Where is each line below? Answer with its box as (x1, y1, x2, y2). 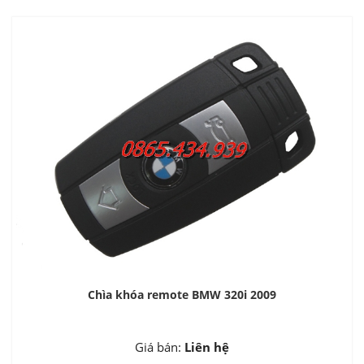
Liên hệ (184, 339, 229, 356)
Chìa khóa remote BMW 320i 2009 (88, 287, 276, 303)
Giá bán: (135, 339, 184, 356)
